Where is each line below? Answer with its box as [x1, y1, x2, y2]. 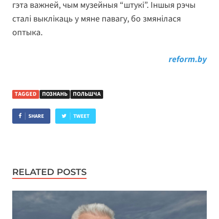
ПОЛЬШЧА [73, 89, 101, 98]
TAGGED [15, 89, 37, 98]
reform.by [169, 53, 207, 66]
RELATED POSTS [12, 166, 87, 177]
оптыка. [12, 26, 43, 39]
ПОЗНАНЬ [42, 89, 67, 98]
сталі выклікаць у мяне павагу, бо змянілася [12, 12, 181, 25]
